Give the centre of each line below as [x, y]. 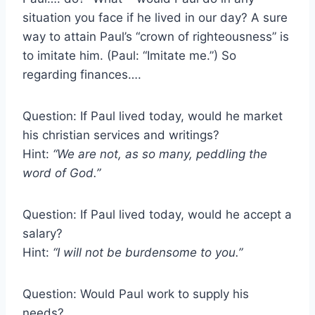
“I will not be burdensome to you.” [148, 252]
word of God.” [62, 173]
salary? [43, 233]
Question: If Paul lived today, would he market [153, 116]
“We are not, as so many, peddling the [160, 154]
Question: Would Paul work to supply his [136, 294]
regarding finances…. [82, 74]
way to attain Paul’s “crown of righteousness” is [156, 36]
